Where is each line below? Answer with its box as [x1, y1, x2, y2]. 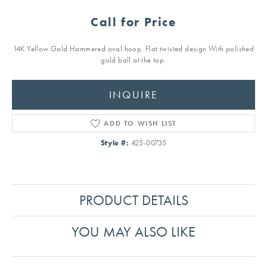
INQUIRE [108, 88, 159, 101]
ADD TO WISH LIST [104, 119, 176, 129]
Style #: [100, 138, 129, 148]
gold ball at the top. [101, 55, 166, 66]
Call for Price [91, 14, 176, 30]
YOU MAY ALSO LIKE [72, 222, 195, 241]
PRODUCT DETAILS [79, 191, 188, 210]
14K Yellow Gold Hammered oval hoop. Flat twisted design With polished [13, 44, 254, 54]
